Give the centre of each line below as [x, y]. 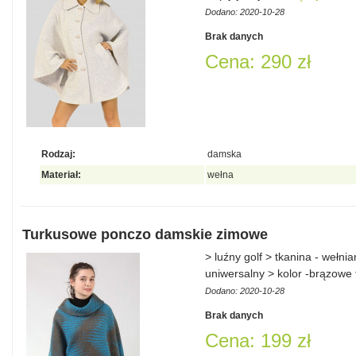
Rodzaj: [58, 154]
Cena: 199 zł [258, 341]
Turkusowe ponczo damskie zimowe [145, 234]
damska [224, 154]
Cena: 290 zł [258, 62]
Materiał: [61, 175]
